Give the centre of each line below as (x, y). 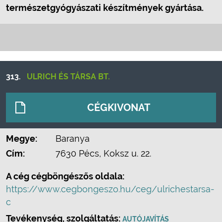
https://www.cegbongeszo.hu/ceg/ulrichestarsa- (110, 189)
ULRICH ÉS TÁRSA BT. (68, 77)
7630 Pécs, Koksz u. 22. (103, 153)
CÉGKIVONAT (119, 108)
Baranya (73, 139)
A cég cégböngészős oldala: (65, 176)
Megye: (22, 139)
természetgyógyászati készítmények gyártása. (105, 8)
